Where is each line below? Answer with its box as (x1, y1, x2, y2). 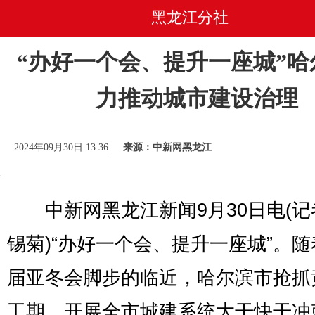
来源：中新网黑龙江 (123, 142, 212, 153)
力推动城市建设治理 (96, 86, 298, 111)
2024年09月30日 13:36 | (14, 142, 116, 153)
